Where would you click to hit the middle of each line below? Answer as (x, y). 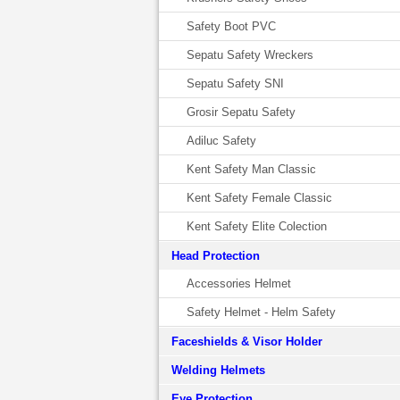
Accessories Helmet (238, 283)
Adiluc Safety (221, 141)
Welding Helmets (218, 370)
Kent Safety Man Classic (251, 169)
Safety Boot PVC (231, 26)
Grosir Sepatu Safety (241, 112)
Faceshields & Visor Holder (246, 342)
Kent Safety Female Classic (259, 198)
